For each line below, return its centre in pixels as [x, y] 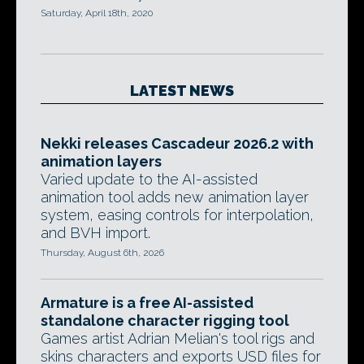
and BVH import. [95, 233]
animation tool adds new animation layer [175, 197]
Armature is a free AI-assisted [147, 303]
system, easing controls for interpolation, [177, 215]
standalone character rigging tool [165, 321]
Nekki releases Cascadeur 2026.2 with [177, 143]
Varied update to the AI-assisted [149, 179]
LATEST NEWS [182, 91]
